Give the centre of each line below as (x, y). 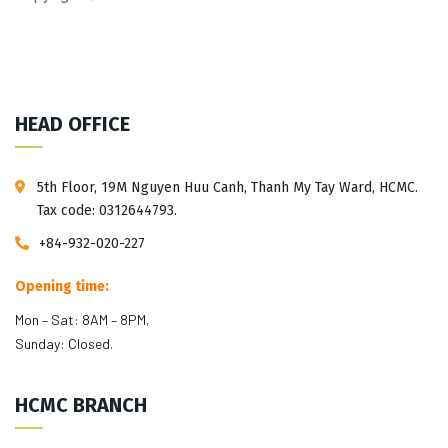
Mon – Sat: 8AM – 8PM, (82, 319)
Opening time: (62, 286)
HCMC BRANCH (81, 405)
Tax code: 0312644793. (107, 210)
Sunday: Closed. (64, 343)
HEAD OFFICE (72, 124)
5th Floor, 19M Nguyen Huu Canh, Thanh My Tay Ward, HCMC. (227, 187)
